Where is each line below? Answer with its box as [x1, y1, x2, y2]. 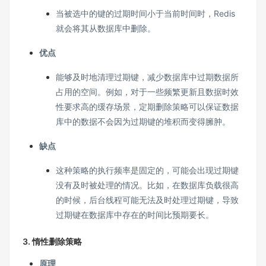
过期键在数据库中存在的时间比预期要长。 [56, 210, 214, 220]
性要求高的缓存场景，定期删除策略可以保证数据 [56, 102, 239, 112]
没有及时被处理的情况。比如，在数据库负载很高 [56, 180, 239, 190]
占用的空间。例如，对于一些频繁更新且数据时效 [56, 87, 239, 97]
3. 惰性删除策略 [23, 236, 82, 246]
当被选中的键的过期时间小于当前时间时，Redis [56, 8, 235, 18]
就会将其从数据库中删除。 [56, 23, 156, 33]
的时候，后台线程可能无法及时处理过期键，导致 [56, 195, 239, 205]
